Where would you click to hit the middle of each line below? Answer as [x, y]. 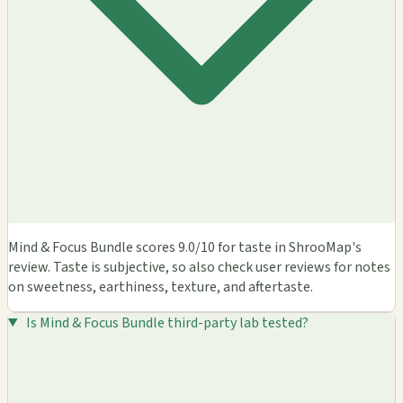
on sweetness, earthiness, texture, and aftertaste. [161, 287]
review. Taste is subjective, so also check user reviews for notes [199, 267]
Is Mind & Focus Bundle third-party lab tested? [167, 322]
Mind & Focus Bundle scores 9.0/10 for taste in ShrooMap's [185, 247]
